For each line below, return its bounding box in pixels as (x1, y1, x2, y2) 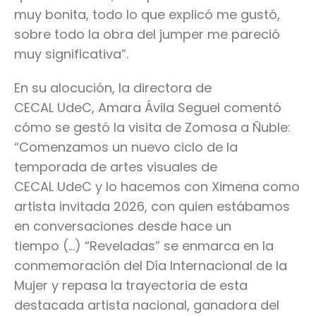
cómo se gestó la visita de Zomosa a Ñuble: (14, 119, 291, 137)
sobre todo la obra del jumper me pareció (14, 25, 280, 44)
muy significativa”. (14, 45, 128, 63)
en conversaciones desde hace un (14, 217, 231, 236)
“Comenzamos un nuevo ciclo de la (14, 138, 238, 157)
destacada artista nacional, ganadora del (14, 296, 279, 315)
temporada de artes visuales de (14, 158, 217, 176)
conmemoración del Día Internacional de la (14, 257, 287, 275)
